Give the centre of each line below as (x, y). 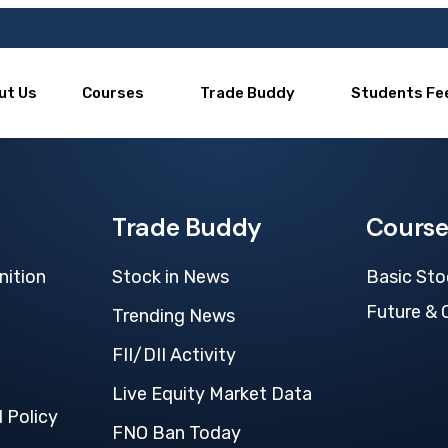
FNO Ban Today (177, 433)
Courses (113, 93)
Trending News (174, 316)
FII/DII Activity (174, 355)
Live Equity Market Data (212, 394)
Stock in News (171, 277)
